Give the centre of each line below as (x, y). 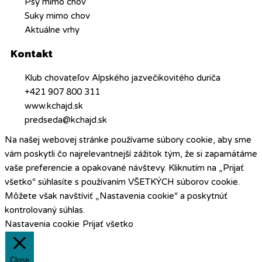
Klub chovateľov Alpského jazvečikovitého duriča (122, 77)
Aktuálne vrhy (52, 30)
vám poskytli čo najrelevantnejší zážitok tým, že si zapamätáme (131, 154)
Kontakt (32, 53)
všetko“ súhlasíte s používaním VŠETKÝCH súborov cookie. (122, 182)
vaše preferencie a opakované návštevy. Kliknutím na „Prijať (124, 168)
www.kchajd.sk (54, 106)
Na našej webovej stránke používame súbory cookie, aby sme (128, 139)
